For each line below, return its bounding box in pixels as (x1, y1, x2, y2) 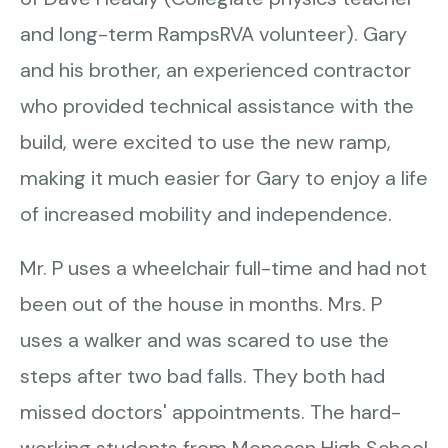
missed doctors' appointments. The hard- (20, 399, 401, 425)
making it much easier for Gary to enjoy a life (20, 165, 428, 191)
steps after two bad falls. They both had (20, 363, 385, 389)
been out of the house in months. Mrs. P (20, 291, 382, 317)
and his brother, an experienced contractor (20, 57, 411, 83)
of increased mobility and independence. (20, 201, 392, 227)
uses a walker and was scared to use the (20, 327, 389, 353)
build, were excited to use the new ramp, (20, 129, 391, 155)
